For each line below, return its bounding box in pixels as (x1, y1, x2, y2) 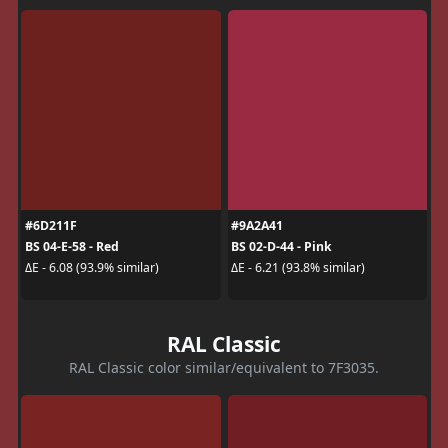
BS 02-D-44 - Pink (231, 237, 332, 255)
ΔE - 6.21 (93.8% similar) (231, 259, 365, 276)
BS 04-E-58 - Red (24, 237, 119, 255)
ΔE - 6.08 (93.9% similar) (24, 259, 159, 276)
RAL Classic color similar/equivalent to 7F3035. (69, 357, 379, 377)
